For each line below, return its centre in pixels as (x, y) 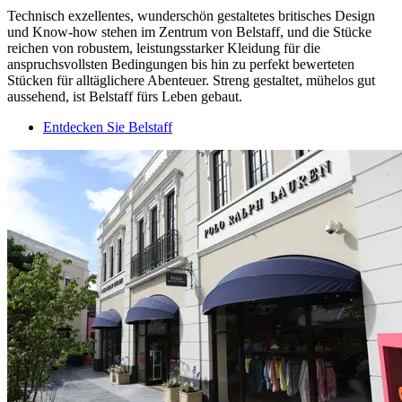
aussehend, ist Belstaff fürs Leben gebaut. (125, 97)
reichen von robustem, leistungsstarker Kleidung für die (164, 48)
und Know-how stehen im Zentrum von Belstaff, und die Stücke (189, 32)
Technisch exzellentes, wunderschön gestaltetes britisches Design (191, 16)
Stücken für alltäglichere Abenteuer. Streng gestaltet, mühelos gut (191, 81)
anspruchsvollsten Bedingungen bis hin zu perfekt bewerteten (181, 65)
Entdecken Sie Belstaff (108, 127)
